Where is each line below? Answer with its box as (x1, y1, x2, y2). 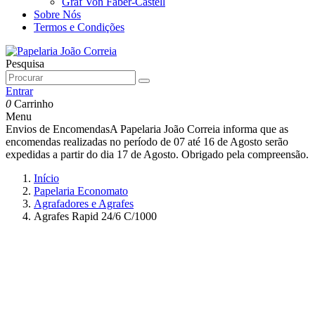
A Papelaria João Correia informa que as (110, 123, 288, 135)
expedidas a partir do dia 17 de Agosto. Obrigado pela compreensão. (6, 148, 309, 160)
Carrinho (14, 98, 53, 110)
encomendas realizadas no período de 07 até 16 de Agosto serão (6, 136, 288, 148)
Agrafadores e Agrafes (34, 198, 134, 210)
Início (34, 172, 59, 184)
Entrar (6, 85, 33, 97)
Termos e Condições (34, 21, 124, 33)
